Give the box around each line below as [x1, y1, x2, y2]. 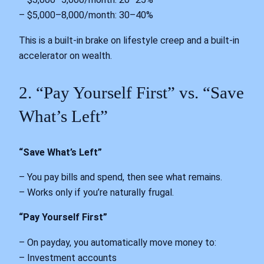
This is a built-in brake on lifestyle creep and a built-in [19, 34, 239, 46]
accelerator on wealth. [19, 49, 112, 61]
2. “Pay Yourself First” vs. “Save [19, 82, 244, 102]
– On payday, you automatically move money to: [19, 236, 216, 248]
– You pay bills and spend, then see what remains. [19, 171, 222, 183]
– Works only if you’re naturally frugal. [19, 187, 174, 199]
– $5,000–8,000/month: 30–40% [19, 9, 153, 21]
